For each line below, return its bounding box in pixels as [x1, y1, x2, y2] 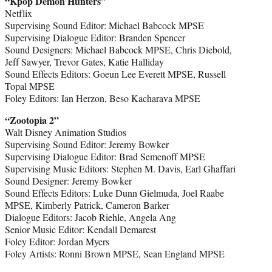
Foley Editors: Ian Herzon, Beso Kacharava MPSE [5, 91, 200, 104]
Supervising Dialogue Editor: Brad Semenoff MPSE [5, 149, 205, 163]
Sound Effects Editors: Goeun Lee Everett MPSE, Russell [5, 67, 226, 80]
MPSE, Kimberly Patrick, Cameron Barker [5, 198, 169, 211]
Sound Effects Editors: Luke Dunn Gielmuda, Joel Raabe [5, 186, 224, 199]
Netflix [5, 6, 32, 19]
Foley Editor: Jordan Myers [5, 234, 109, 248]
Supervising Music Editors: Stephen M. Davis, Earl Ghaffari [5, 161, 236, 175]
